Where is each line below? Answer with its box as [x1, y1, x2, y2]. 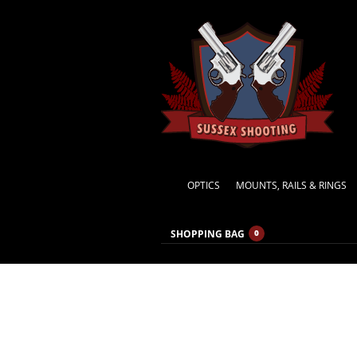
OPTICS [187, 178, 221, 192]
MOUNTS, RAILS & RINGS [236, 178, 347, 192]
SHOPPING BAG [171, 226, 245, 241]
